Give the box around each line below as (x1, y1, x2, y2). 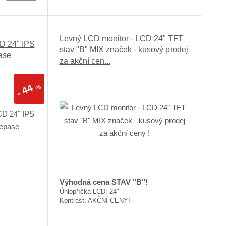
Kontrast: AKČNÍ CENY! (59, 197, 130, 205)
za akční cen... (59, 56, 110, 66)
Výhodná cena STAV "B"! (59, 178, 148, 187)
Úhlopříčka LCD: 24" (59, 188, 119, 196)
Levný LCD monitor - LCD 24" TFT (59, 34, 183, 43)
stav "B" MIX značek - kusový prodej (59, 45, 188, 54)
